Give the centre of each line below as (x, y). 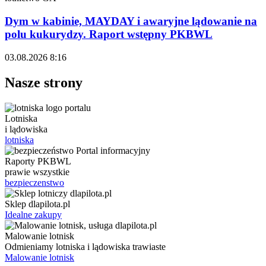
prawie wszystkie (37, 172)
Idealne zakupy (33, 214)
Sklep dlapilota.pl (37, 204)
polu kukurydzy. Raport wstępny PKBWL (109, 34)
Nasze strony (44, 82)
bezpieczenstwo (34, 182)
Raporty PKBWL (38, 161)
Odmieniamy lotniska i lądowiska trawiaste (85, 246)
